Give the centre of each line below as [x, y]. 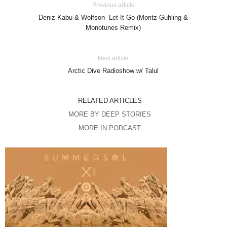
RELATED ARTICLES [110, 101]
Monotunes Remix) [113, 28]
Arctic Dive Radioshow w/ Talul [113, 71]
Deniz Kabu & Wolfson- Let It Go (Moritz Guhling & [113, 18]
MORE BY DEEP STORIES [110, 115]
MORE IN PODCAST [110, 128]
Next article [113, 59]
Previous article [113, 5]
